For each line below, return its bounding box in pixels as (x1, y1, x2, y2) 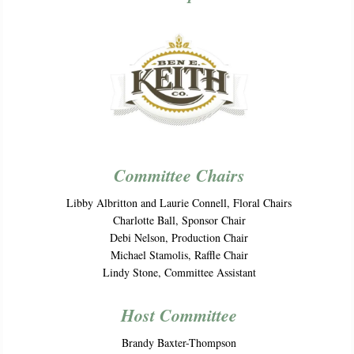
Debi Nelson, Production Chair (110, 229, 248, 245)
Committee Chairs (113, 162, 245, 187)
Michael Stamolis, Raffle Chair (110, 247, 248, 262)
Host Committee (121, 302, 237, 327)
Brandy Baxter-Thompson (122, 334, 236, 350)
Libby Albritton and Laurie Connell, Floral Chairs (66, 194, 292, 210)
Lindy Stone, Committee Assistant (102, 264, 256, 280)
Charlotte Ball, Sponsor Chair (112, 212, 246, 228)
